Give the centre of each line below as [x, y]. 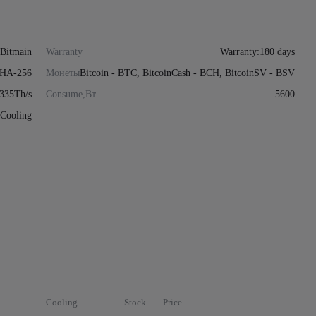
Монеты [62, 73]
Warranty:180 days [257, 52]
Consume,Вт [71, 94]
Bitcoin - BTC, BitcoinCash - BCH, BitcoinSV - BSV [187, 73]
